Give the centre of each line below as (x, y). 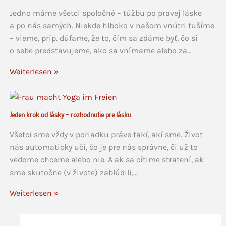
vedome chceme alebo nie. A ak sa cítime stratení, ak (106, 159)
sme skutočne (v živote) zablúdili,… (73, 172)
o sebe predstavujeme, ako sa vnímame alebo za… (100, 51)
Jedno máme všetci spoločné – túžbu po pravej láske (105, 13)
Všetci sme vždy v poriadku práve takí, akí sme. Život (106, 134)
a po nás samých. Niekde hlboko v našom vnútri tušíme (112, 25)
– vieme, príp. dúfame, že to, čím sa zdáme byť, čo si (103, 38)
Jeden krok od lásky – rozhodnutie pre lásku (70, 114)
